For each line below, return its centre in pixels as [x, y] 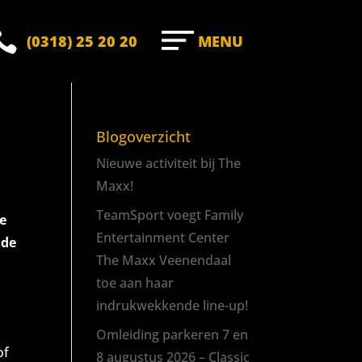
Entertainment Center [163, 238]
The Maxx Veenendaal [164, 260]
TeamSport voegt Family [170, 215]
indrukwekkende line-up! [173, 305]
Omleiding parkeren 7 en [173, 335]
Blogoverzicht [144, 137]
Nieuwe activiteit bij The [169, 163]
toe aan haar [135, 283]
